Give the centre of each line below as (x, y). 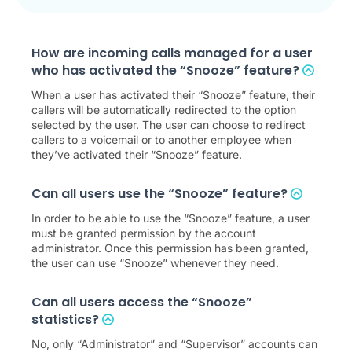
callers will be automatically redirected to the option (164, 109)
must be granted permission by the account (144, 233)
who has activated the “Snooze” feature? (167, 70)
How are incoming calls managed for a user (172, 53)
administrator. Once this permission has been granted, (170, 247)
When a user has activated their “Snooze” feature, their (173, 94)
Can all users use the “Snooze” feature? (161, 193)
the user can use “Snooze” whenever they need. (155, 262)
